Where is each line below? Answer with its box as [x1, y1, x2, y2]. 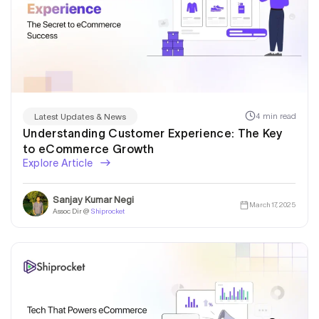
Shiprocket [90, 207, 125, 216]
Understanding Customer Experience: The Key [23, 126, 283, 140]
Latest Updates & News [34, 111, 126, 121]
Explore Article [23, 157, 95, 169]
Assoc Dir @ [53, 207, 90, 216]
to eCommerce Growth [23, 142, 155, 155]
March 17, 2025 [249, 200, 296, 209]
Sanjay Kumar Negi [53, 194, 134, 206]
